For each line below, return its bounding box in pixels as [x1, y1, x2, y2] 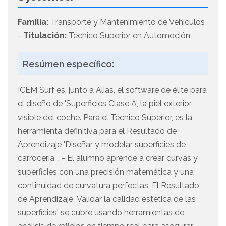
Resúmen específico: [23, 59, 114, 70]
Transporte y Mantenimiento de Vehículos [48, 17, 205, 27]
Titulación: [23, 31, 67, 41]
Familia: [18, 17, 48, 27]
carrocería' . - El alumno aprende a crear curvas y [18, 153, 198, 163]
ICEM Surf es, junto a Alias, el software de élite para [18, 85, 207, 95]
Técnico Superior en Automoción [67, 31, 190, 41]
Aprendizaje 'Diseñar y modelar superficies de [18, 140, 186, 150]
